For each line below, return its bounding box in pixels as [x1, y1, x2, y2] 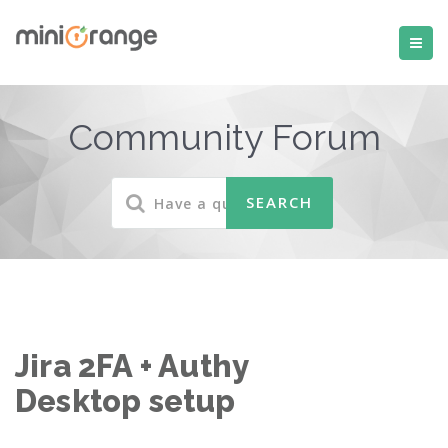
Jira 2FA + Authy [15, 348, 249, 384]
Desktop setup [15, 383, 236, 419]
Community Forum [67, 116, 381, 158]
